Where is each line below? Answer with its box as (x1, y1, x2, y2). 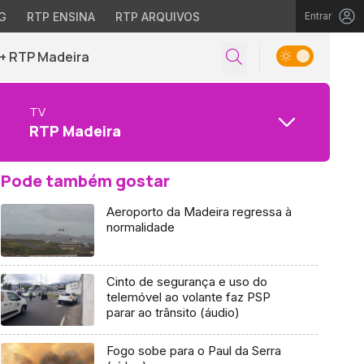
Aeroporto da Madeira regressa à (106, 204, 292, 219)
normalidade (106, 219, 175, 235)
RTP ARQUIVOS (115, 10, 200, 24)
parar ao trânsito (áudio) (106, 304, 240, 320)
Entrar (305, 10, 331, 22)
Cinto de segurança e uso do (106, 273, 267, 289)
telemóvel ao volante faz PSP (106, 288, 271, 305)
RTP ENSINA (26, 10, 95, 24)
